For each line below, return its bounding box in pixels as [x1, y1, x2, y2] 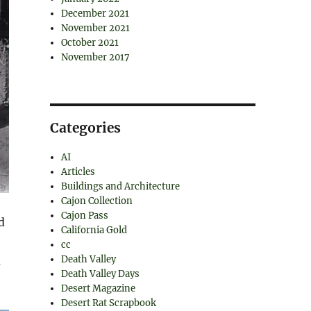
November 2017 [61, 51, 131, 63]
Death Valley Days [61, 268, 140, 280]
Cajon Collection [61, 195, 133, 207]
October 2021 [61, 37, 119, 49]
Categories [49, 119, 121, 136]
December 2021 [61, 8, 130, 19]
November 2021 [61, 22, 131, 34]
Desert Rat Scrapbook [61, 297, 157, 309]
